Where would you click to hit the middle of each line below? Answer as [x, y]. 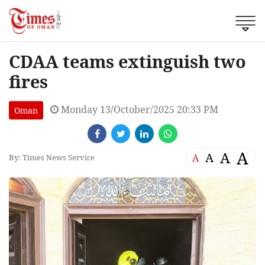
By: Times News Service [52, 158]
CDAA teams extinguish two [127, 61]
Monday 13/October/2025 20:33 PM [138, 109]
